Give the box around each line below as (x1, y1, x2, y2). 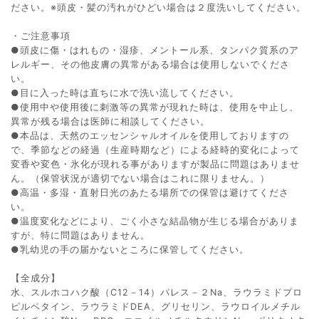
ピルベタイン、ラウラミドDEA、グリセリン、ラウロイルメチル (11, 300, 300, 312)
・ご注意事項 (11, 30, 70, 41)
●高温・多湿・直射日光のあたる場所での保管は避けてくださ (11, 187, 289, 198)
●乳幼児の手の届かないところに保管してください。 (11, 244, 249, 255)
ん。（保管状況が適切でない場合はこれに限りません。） (11, 172, 270, 184)
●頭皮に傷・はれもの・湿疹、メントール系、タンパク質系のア (11, 44, 299, 56)
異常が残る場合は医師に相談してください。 (11, 115, 210, 127)
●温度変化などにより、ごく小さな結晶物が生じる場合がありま (11, 215, 299, 226)
